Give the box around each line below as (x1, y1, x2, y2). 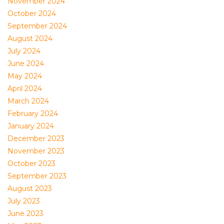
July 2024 (7, 46, 40, 55)
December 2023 (7, 134, 64, 143)
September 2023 (7, 171, 66, 180)
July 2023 (7, 196, 40, 205)
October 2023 (7, 159, 55, 168)
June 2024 (7, 59, 44, 68)
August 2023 (7, 184, 52, 193)
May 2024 (7, 71, 42, 80)
